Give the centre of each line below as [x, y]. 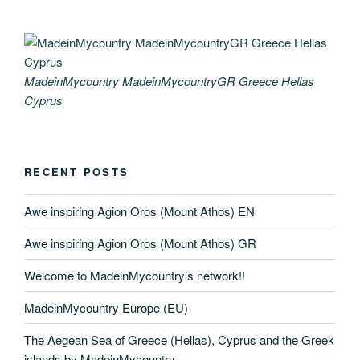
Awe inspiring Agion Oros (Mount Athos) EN [139, 211]
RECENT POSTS [77, 171]
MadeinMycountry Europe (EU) [106, 307]
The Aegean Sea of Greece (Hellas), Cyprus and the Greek [179, 339]
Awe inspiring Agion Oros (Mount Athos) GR [140, 243]
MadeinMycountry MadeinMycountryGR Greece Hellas [169, 81]
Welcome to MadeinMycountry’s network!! [135, 275]
